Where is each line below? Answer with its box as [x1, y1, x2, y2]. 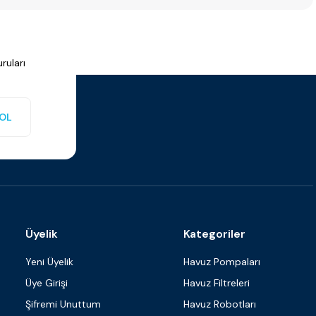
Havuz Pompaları [183, 255, 260, 268]
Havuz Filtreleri [183, 276, 250, 289]
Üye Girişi [25, 276, 68, 289]
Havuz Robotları [183, 298, 256, 310]
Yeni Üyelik [25, 255, 73, 268]
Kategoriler [183, 226, 245, 241]
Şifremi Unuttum [25, 298, 101, 310]
